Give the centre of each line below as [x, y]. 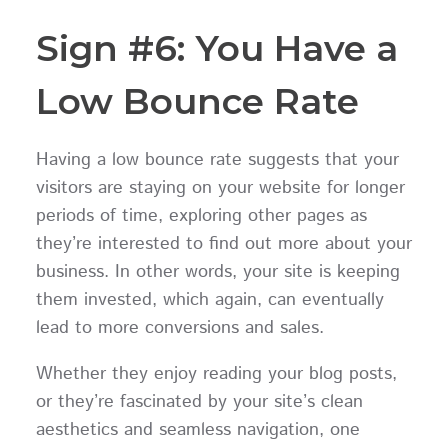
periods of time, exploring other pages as [201, 216]
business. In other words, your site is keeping [217, 272]
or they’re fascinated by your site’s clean [199, 401]
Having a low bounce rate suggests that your [217, 160]
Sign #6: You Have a [216, 48]
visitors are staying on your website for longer [220, 188]
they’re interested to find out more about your [223, 244]
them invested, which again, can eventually [209, 300]
